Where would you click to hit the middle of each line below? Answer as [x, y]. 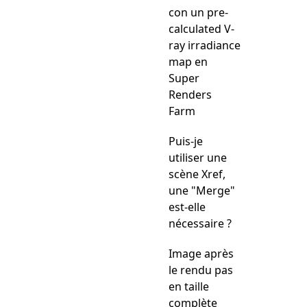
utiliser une [198, 158]
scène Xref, [197, 174]
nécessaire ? [200, 223]
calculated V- [201, 29]
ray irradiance [205, 45]
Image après [201, 254]
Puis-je [186, 141]
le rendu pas [201, 270]
